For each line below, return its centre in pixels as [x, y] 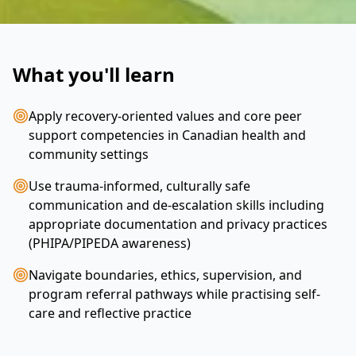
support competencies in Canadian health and [167, 135]
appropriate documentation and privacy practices [178, 224]
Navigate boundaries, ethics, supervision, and [165, 275]
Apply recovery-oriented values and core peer [165, 116]
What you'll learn [94, 74]
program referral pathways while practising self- [174, 294]
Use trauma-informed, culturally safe [139, 186]
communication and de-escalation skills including [176, 205]
